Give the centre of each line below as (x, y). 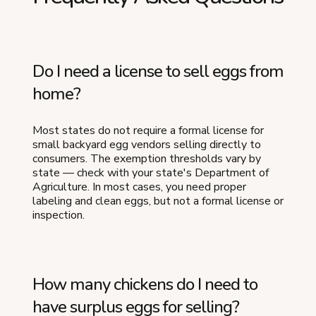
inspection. (59, 215)
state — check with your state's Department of (151, 172)
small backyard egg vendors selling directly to (147, 144)
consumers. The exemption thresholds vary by (147, 158)
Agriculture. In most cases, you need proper (139, 187)
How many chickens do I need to (145, 284)
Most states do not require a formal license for (148, 130)
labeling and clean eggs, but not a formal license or (158, 201)
